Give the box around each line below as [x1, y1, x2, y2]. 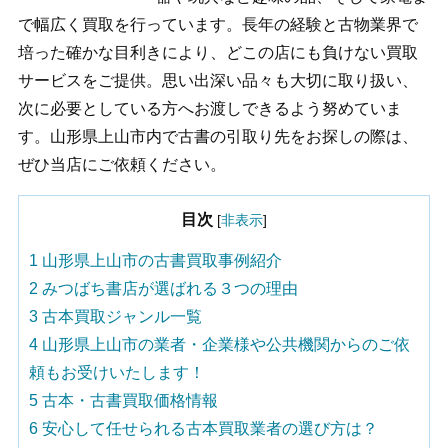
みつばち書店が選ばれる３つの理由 [38, 280, 298, 298]
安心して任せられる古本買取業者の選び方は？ [38, 420, 378, 438]
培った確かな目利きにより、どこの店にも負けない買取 [17, 44, 418, 62]
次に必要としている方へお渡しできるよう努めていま [17, 100, 402, 118]
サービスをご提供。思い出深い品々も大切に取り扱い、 [17, 72, 418, 90]
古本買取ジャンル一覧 [38, 308, 202, 326]
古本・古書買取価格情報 [38, 392, 218, 410]
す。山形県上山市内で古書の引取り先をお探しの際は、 [17, 128, 418, 146]
